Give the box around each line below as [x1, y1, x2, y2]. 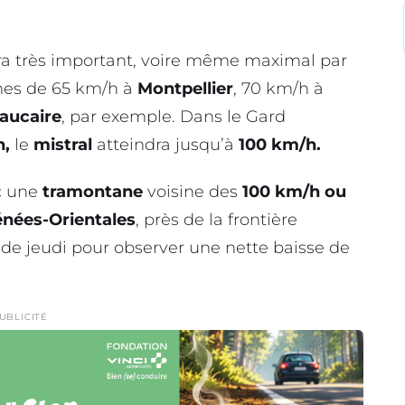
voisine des [143, 182, 242, 202]
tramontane [42, 182, 143, 202]
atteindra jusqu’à [92, 135, 239, 155]
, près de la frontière [136, 210, 297, 231]
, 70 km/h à [233, 79, 324, 99]
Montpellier [137, 79, 233, 99]
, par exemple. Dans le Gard [61, 107, 286, 127]
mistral [33, 135, 92, 155]
